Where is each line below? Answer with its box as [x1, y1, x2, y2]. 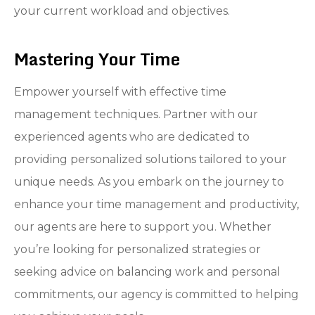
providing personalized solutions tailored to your [14, 152, 287, 166]
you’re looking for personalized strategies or [14, 242, 261, 256]
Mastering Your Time [14, 44, 180, 72]
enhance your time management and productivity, [14, 197, 299, 211]
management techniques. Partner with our [14, 107, 258, 121]
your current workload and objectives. [14, 4, 230, 18]
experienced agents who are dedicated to [14, 129, 250, 143]
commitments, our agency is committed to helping [14, 287, 299, 301]
